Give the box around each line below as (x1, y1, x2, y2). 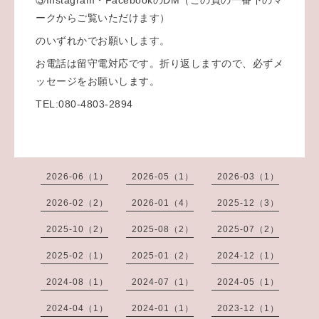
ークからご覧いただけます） (36, 11, 170, 23)
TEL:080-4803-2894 (36, 98, 133, 110)
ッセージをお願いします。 (36, 75, 159, 87)
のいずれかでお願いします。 (36, 34, 170, 46)
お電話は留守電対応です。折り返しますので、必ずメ (36, 57, 283, 69)
